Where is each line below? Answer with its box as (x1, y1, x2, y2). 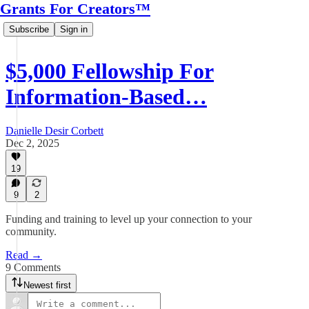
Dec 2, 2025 (6, 137, 59, 149)
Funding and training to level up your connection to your (6, 213, 252, 225)
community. (6, 226, 57, 237)
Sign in (60, 24, 88, 34)
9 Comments (6, 261, 61, 273)
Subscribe (9, 24, 49, 34)
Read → (6, 249, 42, 261)
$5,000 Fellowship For (6, 59, 214, 84)
